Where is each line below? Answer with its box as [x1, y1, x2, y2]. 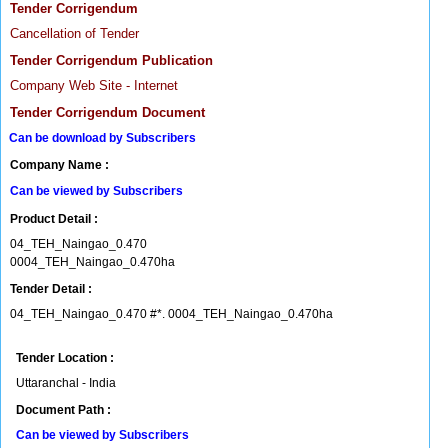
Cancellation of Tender [10, 26, 139, 41]
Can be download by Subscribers [9, 131, 196, 145]
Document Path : [16, 403, 111, 417]
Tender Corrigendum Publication [10, 53, 213, 68]
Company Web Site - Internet [10, 78, 178, 93]
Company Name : [10, 158, 109, 172]
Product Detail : [10, 212, 98, 226]
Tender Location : [16, 351, 114, 365]
